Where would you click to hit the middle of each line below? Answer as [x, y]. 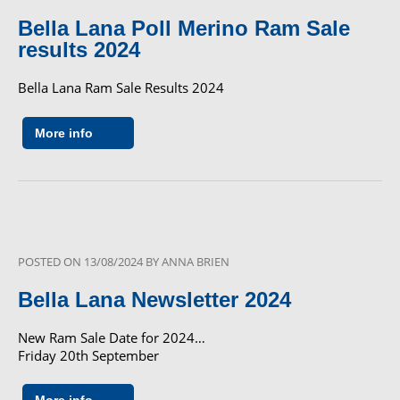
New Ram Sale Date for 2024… [112, 337]
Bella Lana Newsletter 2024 [154, 299]
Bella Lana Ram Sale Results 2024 [125, 88]
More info [64, 133]
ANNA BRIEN [196, 261]
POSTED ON [51, 261]
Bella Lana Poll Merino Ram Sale [184, 29]
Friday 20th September [88, 355]
